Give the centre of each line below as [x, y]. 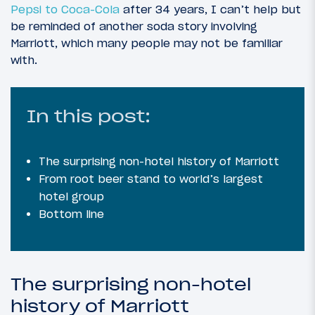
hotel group [71, 197]
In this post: [89, 117]
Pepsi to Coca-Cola [65, 9]
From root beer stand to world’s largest [151, 179]
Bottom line [71, 214]
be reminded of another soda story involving [134, 26]
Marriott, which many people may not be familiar [147, 43]
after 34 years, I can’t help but [210, 9]
